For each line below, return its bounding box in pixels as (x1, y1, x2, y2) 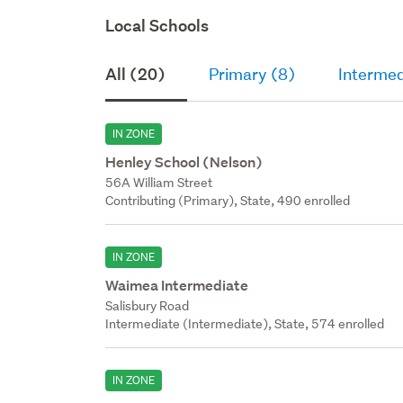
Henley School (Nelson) (105, 152, 264, 172)
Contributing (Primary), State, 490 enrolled (105, 192, 351, 209)
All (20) (105, 63, 166, 85)
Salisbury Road (105, 297, 190, 314)
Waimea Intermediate (105, 275, 249, 295)
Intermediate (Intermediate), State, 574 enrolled (105, 315, 385, 332)
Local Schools (105, 14, 210, 36)
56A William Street (105, 174, 213, 191)
